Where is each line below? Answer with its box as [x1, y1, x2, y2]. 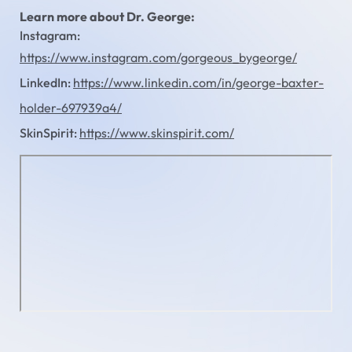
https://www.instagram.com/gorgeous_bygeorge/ [20, 49, 297, 66]
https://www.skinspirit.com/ [79, 125, 234, 141]
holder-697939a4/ [20, 100, 122, 116]
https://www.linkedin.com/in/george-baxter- [73, 75, 324, 91]
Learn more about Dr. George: [20, 9, 195, 25]
